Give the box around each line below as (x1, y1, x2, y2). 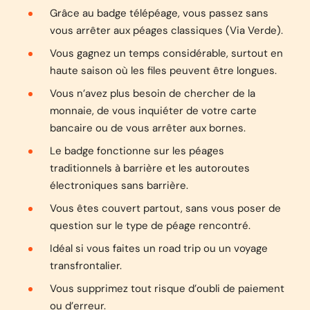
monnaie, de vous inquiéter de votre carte (50, 104, 257, 118)
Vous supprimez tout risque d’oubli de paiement (50, 282, 284, 295)
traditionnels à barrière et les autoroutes (50, 161, 250, 175)
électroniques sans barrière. (50, 179, 188, 192)
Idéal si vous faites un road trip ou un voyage (50, 241, 268, 255)
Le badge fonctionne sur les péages (50, 144, 224, 158)
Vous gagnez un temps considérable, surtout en (50, 46, 283, 60)
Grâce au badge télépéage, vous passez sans (50, 6, 268, 20)
